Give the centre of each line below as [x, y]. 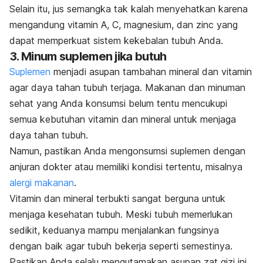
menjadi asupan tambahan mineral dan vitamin [151, 72]
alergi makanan [42, 183]
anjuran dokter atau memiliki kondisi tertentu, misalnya [126, 167]
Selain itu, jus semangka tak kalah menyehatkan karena [129, 9]
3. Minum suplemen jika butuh [88, 57]
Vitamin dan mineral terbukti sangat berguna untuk [117, 199]
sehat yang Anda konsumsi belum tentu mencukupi [118, 104]
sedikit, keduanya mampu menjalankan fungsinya [114, 230]
